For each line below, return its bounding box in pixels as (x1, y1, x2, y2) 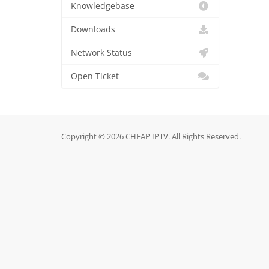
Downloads (71, 24, 115, 35)
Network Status (71, 47, 132, 58)
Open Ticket (71, 71, 119, 82)
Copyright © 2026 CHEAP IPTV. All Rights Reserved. (61, 131, 241, 142)
